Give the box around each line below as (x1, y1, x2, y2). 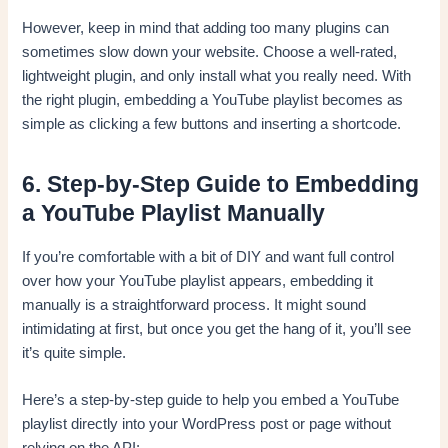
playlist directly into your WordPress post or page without (22, 415, 392, 432)
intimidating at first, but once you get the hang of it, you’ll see (22, 320, 412, 337)
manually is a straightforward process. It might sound (22, 296, 367, 313)
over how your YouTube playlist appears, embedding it (22, 272, 374, 289)
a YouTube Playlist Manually (22, 199, 326, 226)
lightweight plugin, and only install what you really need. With (22, 67, 412, 84)
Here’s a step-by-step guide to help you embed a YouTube (22, 391, 400, 408)
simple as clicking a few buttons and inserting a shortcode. (22, 115, 402, 132)
